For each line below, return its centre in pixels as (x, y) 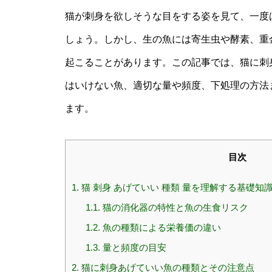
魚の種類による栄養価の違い (160, 228)
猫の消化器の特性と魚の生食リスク (174, 208)
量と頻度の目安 (133, 248)
